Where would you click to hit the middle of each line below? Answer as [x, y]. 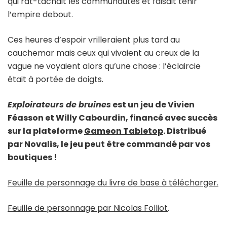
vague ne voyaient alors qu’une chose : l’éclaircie [104, 66]
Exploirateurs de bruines [59, 104]
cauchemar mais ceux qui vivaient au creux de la [103, 53]
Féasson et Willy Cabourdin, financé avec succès [112, 118]
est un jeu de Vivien [153, 104]
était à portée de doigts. [55, 79]
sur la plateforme [46, 131]
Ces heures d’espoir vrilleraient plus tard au [94, 40]
